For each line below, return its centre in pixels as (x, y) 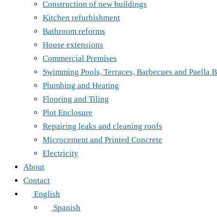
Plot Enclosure (68, 113)
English (47, 194)
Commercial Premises (80, 58)
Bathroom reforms (74, 31)
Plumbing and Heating (81, 85)
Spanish (67, 208)
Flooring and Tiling (76, 99)
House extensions (73, 45)
